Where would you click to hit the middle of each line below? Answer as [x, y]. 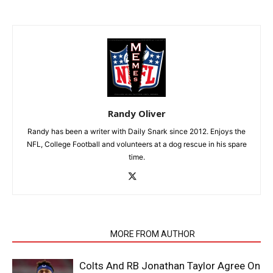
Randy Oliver [136, 113]
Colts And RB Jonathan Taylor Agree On [170, 265]
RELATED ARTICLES [58, 234]
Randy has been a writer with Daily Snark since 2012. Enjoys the [136, 131]
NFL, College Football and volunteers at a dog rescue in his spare [136, 144]
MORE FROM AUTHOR [153, 234]
